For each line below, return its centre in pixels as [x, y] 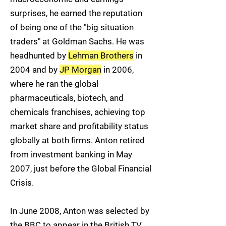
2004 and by [35, 70]
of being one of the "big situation [72, 27]
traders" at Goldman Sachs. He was [77, 41]
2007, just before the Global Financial [81, 168]
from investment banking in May [71, 154]
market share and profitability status [79, 126]
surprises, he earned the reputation [76, 13]
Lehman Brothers [101, 55]
